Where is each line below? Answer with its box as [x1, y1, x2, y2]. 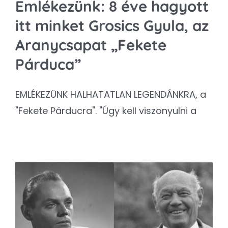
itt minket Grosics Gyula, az [15, 16, 209, 35]
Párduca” [15, 55, 81, 74]
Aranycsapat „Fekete [15, 36, 166, 54]
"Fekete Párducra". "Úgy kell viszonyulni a [15, 104, 196, 118]
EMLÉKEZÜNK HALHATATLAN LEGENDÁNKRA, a [15, 88, 206, 101]
